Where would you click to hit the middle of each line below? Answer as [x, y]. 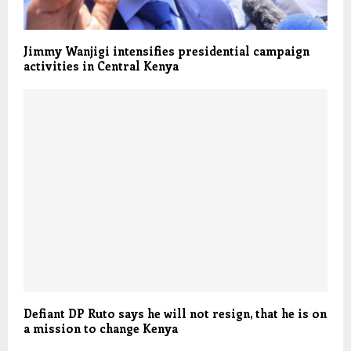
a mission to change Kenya [101, 328]
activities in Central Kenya [101, 66]
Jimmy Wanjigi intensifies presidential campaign [166, 51]
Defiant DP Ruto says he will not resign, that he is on [175, 313]
